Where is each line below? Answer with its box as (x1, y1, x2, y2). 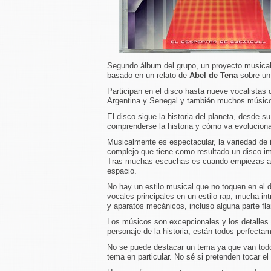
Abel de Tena (189, 71, 238, 80)
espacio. (107, 166, 137, 175)
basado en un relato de (107, 71, 189, 80)
